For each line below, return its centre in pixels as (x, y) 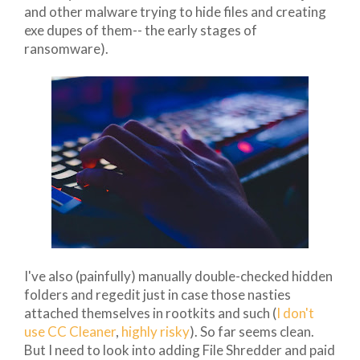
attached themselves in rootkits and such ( (150, 313)
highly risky (155, 331)
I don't (295, 313)
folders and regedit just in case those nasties (157, 294)
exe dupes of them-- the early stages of (141, 30)
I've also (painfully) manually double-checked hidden (178, 276)
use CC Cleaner (70, 331)
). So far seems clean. (252, 331)
